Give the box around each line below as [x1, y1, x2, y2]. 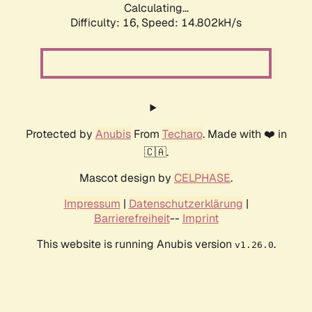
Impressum [63, 196, 120, 212]
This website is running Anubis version [36, 237, 235, 252]
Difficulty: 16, [70, 15, 141, 31]
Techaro [162, 127, 203, 142]
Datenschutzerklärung [128, 196, 243, 212]
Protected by [25, 127, 95, 142]
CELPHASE [174, 171, 231, 186]
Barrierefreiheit [93, 211, 170, 226]
